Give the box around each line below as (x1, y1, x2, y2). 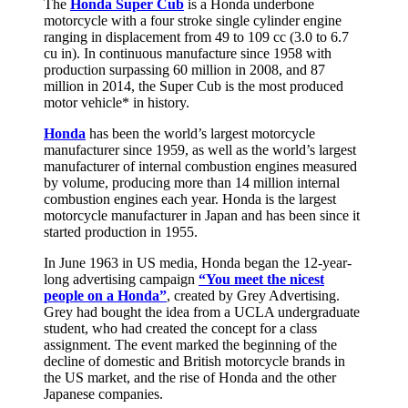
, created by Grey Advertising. (167, 288, 340, 304)
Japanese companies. (44, 386, 163, 403)
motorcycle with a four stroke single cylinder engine (44, 13, 342, 29)
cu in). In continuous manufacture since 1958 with (44, 46, 331, 62)
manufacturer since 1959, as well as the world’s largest (44, 142, 356, 158)
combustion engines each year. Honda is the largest (44, 191, 336, 208)
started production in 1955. (44, 224, 198, 240)
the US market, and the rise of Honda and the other (44, 370, 336, 386)
